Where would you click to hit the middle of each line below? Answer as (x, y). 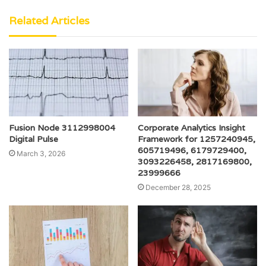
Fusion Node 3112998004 (62, 127)
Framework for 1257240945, (197, 139)
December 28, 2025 (178, 187)
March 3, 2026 (41, 153)
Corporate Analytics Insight (191, 127)
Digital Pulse (34, 139)
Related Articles (49, 21)
